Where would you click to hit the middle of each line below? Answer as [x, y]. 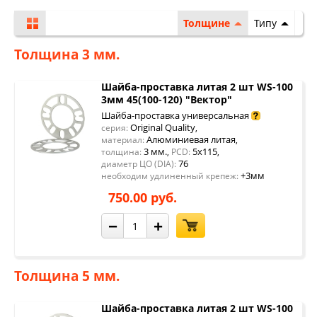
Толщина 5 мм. [67, 276]
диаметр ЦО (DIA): [139, 164]
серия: [115, 128]
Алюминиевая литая [190, 139]
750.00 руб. [143, 197]
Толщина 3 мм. [67, 54]
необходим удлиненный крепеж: [170, 176]
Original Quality [162, 127]
